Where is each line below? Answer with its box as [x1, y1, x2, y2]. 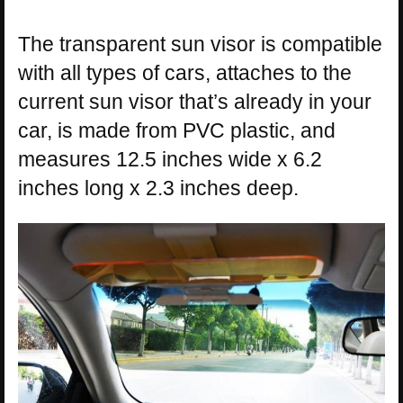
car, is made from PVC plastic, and [18, 118, 336, 142]
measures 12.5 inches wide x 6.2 [18, 147, 322, 171]
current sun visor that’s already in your [18, 89, 372, 113]
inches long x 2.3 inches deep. [18, 175, 299, 200]
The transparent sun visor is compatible [18, 31, 382, 56]
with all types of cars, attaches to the [18, 60, 352, 85]
